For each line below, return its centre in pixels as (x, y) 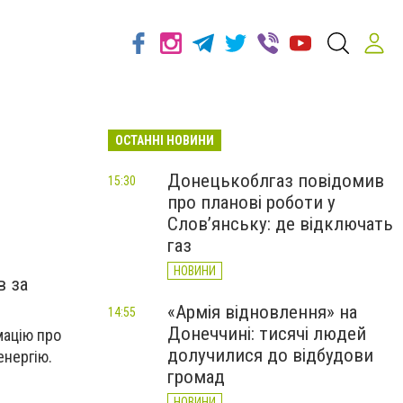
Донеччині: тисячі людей (267, 334)
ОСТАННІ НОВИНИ (165, 140)
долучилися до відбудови (270, 355)
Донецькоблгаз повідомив (276, 181)
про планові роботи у (251, 202)
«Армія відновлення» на (262, 312)
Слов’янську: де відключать (280, 224)
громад (196, 377)
